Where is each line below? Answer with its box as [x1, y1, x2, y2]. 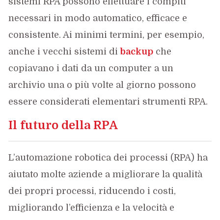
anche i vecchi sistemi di [8, 47, 121, 57]
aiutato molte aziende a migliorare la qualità [8, 169, 203, 180]
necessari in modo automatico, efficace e [8, 13, 188, 24]
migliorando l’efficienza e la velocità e [8, 203, 175, 213]
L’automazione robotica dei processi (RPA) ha [8, 153, 208, 163]
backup [120, 47, 154, 57]
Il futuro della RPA [8, 118, 118, 133]
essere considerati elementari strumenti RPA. [8, 97, 208, 107]
